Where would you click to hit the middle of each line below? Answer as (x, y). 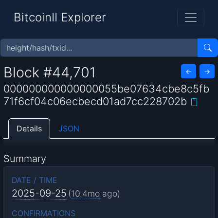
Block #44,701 (50, 72)
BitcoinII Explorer (60, 17)
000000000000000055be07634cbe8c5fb (107, 89)
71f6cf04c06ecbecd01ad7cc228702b (95, 101)
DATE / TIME (34, 180)
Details (29, 128)
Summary (25, 158)
